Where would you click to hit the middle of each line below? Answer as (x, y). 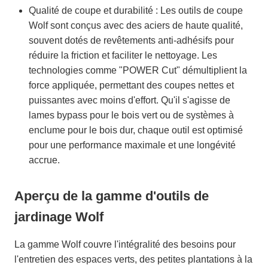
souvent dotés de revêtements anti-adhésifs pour (131, 40)
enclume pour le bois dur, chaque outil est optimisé (136, 130)
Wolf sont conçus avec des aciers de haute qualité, (136, 25)
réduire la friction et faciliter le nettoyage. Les (123, 55)
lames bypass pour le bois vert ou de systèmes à (131, 115)
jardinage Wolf (59, 217)
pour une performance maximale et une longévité (132, 145)
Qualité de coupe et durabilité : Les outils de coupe (136, 10)
